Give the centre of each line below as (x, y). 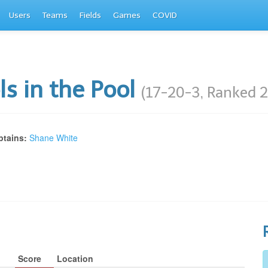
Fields (90, 15)
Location (75, 258)
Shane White (54, 138)
